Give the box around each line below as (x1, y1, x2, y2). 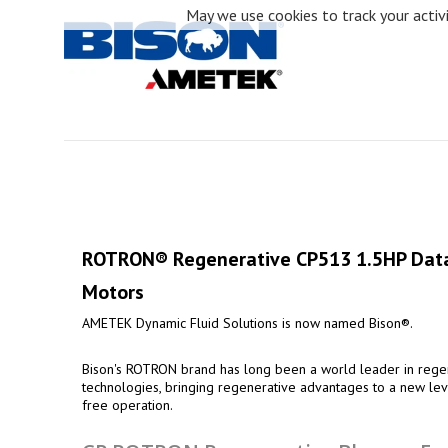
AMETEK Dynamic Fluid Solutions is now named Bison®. (82, 314, 413, 333)
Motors (82, 279, 144, 306)
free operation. (82, 396, 173, 415)
